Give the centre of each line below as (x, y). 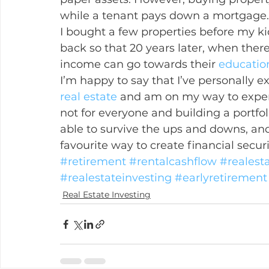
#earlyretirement (221, 178)
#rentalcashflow (173, 162)
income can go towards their (139, 64)
